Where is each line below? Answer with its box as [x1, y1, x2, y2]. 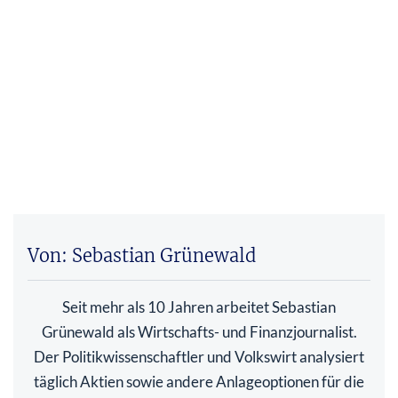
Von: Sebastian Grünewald [28, 244, 256, 267]
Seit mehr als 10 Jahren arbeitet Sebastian [62, 298, 336, 317]
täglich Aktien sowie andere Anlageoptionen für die [34, 372, 364, 392]
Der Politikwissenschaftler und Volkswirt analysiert [34, 347, 364, 367]
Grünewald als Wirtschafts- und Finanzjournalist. [41, 322, 357, 342]
